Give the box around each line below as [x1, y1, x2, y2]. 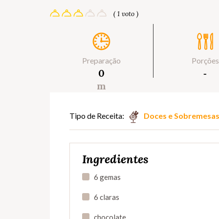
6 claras [94, 193, 119, 202]
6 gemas [94, 173, 121, 182]
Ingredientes [82, 152, 149, 167]
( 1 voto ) [113, 9, 138, 19]
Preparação [82, 56, 121, 66]
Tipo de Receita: [69, 111, 124, 121]
